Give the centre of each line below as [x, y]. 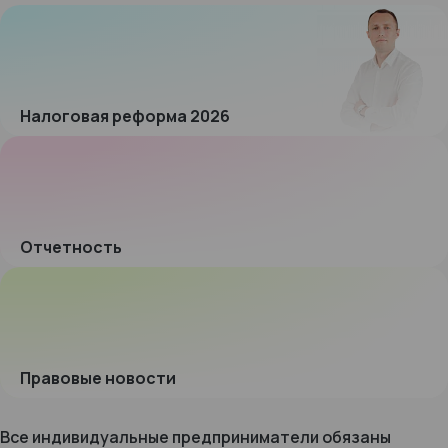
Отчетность [71, 247]
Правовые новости [98, 378]
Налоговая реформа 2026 [125, 116]
